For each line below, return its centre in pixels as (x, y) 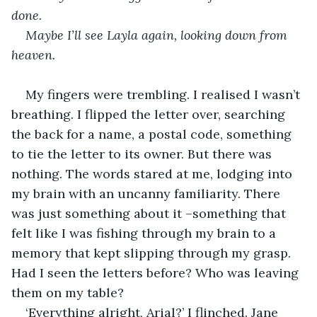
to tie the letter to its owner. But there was (143, 154)
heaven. (35, 54)
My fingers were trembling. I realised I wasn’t (165, 94)
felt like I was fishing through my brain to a (145, 233)
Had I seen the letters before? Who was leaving (157, 272)
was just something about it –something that (150, 213)
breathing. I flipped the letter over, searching (150, 114)
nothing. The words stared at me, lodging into (154, 173)
